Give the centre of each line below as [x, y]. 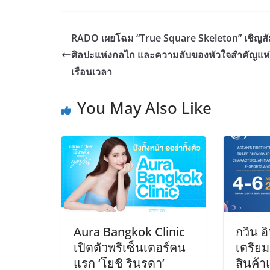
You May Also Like [144, 108]
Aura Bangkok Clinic [129, 231]
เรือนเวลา [92, 72]
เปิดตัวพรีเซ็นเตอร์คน [130, 247]
